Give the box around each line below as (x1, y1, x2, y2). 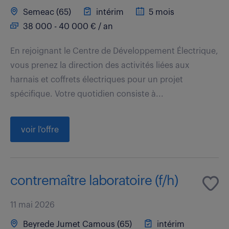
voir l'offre (21, 125, 59, 134)
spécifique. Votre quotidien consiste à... (10, 89, 164, 98)
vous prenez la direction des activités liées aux (10, 61, 189, 70)
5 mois (147, 8, 174, 16)
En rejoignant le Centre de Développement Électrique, (10, 47, 218, 55)
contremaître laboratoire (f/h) (10, 174, 178, 188)
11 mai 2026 (10, 200, 55, 209)
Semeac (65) (21, 8, 71, 16)
